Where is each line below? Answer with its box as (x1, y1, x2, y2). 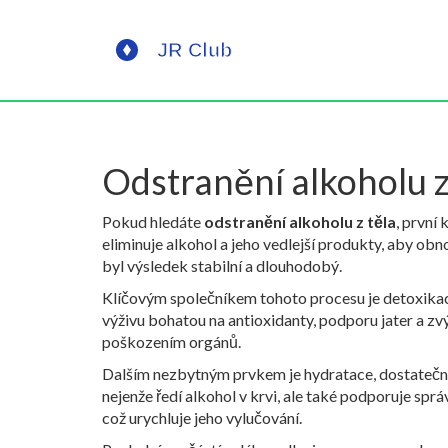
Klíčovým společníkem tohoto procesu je (102, 288, 383, 307)
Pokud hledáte (102, 212, 204, 231)
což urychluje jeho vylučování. (102, 408, 302, 427)
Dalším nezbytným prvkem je (102, 364, 304, 383)
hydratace (304, 364, 373, 383)
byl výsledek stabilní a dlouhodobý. (102, 256, 342, 275)
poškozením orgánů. (102, 332, 241, 351)
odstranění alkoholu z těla (204, 212, 396, 231)
